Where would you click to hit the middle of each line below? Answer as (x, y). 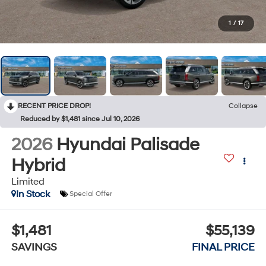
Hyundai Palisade (128, 144)
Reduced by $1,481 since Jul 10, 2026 (80, 119)
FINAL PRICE (224, 248)
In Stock (33, 194)
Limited (28, 181)
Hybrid (38, 165)
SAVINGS (34, 248)
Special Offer (91, 194)
